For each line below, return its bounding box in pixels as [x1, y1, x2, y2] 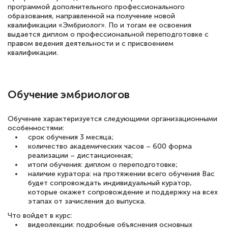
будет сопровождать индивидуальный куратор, [28, 179, 192, 188]
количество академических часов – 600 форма [28, 142, 192, 151]
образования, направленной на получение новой [8, 11, 175, 20]
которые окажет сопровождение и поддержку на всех [28, 188, 218, 197]
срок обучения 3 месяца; [28, 133, 113, 142]
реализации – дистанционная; [28, 151, 133, 160]
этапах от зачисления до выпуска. [28, 197, 146, 206]
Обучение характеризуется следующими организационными [8, 115, 217, 124]
